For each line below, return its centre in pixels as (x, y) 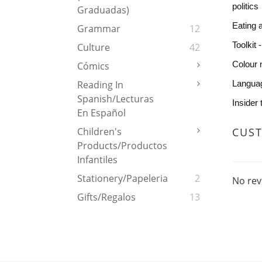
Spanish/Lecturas (116, 99)
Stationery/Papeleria (123, 179)
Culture (94, 48)
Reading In (100, 85)
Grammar (99, 29)
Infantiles (97, 160)
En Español (101, 113)
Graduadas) (103, 10)
